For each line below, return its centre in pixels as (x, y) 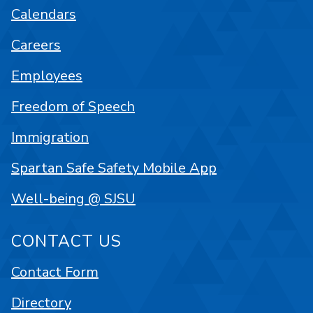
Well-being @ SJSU (73, 199)
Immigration (50, 138)
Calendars (44, 15)
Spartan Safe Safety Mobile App (114, 168)
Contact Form (55, 272)
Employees (47, 76)
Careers (36, 45)
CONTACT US (66, 242)
